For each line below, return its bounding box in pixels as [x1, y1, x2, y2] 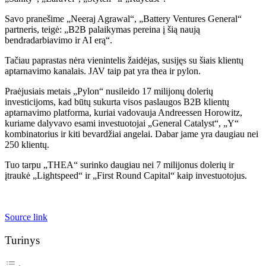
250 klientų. [5, 139, 49, 150]
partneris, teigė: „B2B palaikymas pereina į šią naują [5, 24, 200, 34]
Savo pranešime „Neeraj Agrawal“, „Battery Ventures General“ [5, 13, 242, 24]
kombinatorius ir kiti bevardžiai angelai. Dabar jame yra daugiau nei [5, 128, 258, 139]
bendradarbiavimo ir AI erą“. [5, 34, 112, 45]
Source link [5, 211, 47, 222]
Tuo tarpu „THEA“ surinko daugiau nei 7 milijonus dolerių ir [5, 159, 234, 170]
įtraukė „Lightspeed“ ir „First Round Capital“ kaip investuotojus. [5, 170, 247, 180]
